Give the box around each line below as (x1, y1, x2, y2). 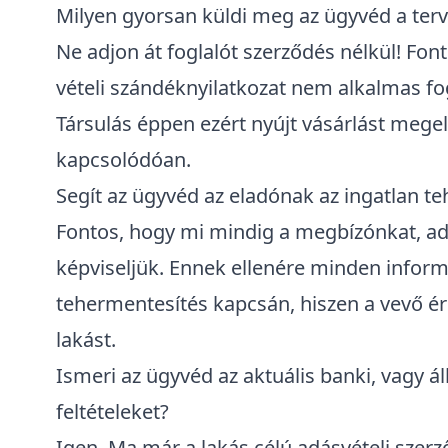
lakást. (56, 326, 116, 353)
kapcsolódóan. (56, 146, 191, 173)
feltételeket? (56, 398, 169, 425)
